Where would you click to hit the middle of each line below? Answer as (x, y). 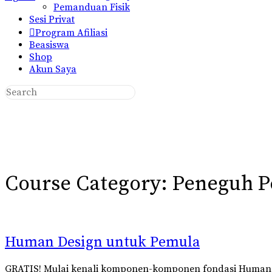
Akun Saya (53, 69)
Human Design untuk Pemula (102, 243)
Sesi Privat (52, 19)
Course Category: (89, 184)
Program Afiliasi (71, 32)
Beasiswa (49, 45)
